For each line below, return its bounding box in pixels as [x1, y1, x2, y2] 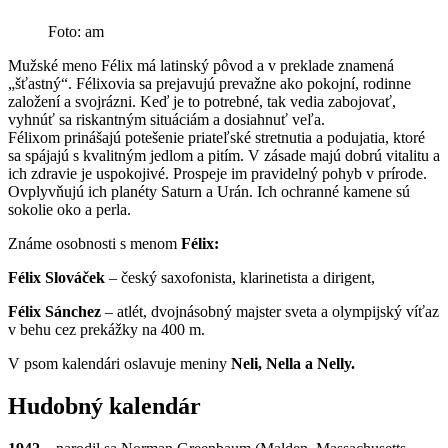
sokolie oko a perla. [8, 201, 131, 219]
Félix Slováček [8, 269, 105, 287]
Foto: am [48, 23, 104, 41]
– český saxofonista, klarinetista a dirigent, [105, 269, 375, 287]
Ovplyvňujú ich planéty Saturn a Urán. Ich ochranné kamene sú [8, 183, 410, 201]
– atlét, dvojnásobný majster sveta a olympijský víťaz [105, 303, 439, 321]
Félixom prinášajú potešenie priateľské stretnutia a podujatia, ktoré [8, 129, 425, 147]
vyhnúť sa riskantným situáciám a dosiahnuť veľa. [8, 111, 325, 129]
